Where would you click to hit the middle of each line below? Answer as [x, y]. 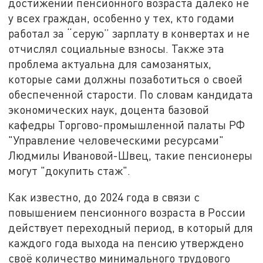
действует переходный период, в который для [131, 228]
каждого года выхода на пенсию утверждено [126, 243]
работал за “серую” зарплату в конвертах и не [129, 33]
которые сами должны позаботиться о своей [126, 79]
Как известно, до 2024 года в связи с [104, 197]
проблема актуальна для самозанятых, [110, 63]
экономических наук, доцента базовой [109, 109]
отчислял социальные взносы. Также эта [117, 48]
